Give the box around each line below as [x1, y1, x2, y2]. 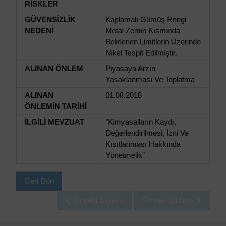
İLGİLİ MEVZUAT [25, 118, 84, 126]
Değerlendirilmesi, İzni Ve [105, 129, 189, 137]
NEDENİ [25, 26, 53, 35]
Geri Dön [24, 177, 54, 185]
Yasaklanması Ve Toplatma [105, 75, 195, 84]
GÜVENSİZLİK [25, 15, 76, 24]
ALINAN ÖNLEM [25, 64, 83, 73]
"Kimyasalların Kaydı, [105, 118, 176, 126]
